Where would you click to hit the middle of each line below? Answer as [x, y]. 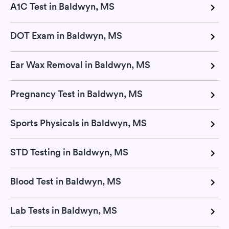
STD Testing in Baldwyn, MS [69, 152]
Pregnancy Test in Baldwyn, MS [76, 94]
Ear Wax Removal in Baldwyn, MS [80, 64]
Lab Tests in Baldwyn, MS [64, 210]
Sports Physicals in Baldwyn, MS [78, 123]
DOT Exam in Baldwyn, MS [66, 35]
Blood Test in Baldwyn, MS [66, 181]
